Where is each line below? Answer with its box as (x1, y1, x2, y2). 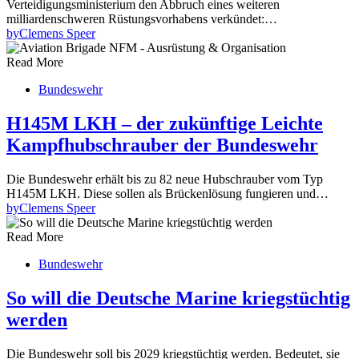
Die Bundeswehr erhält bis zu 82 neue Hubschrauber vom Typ (6, 171, 323, 186)
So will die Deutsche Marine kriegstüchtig (6, 287, 350, 309)
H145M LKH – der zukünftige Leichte (6, 112, 323, 134)
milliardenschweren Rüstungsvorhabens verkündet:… (6, 11, 277, 26)
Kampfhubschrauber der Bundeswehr (6, 134, 318, 155)
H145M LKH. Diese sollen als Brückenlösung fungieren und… (6, 186, 329, 200)
